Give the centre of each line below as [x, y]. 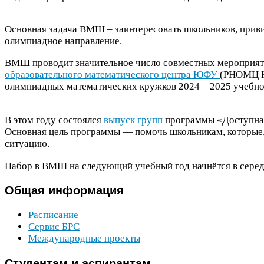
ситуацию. [27, 144]
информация [84, 190]
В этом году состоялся [54, 120]
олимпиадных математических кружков [92, 87]
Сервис [45, 227]
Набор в [23, 166]
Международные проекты [84, 239]
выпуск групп [133, 120]
